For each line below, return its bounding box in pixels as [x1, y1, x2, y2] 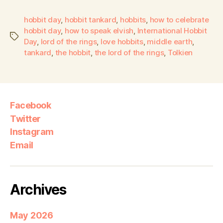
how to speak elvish [64, 25, 134, 35]
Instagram [10, 126, 54, 137]
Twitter [10, 113, 41, 124]
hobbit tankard [64, 14, 116, 24]
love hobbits [100, 36, 143, 46]
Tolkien [167, 47, 193, 57]
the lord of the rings [94, 47, 164, 57]
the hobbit [55, 47, 91, 57]
